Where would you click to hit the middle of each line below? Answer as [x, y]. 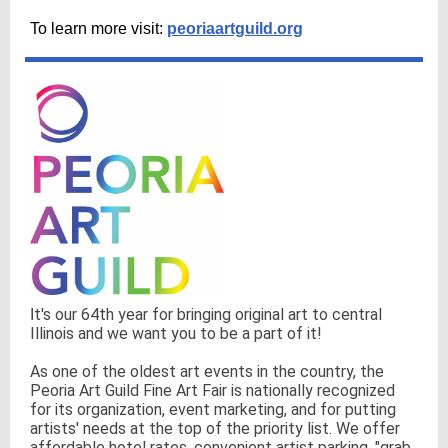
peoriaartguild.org [235, 28]
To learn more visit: [98, 28]
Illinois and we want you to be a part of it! [176, 333]
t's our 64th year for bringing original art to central [208, 314]
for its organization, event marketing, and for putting [213, 409]
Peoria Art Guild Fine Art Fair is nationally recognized [212, 390]
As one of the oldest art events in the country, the [207, 371]
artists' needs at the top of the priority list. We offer [215, 428]
